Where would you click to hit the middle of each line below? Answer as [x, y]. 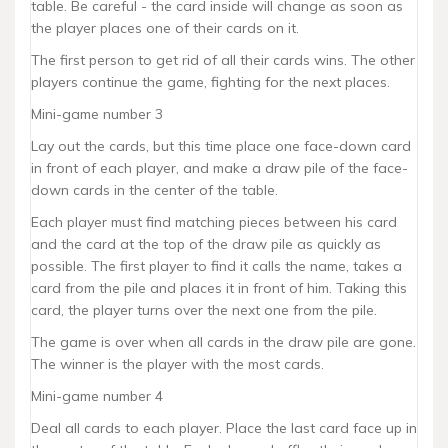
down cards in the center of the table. [154, 190]
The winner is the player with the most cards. [177, 364]
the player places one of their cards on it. [165, 28]
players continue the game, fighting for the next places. [210, 82]
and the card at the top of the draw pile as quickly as [206, 244]
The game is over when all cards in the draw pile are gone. [223, 342]
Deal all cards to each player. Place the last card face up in [224, 428]
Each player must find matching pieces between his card [214, 222]
